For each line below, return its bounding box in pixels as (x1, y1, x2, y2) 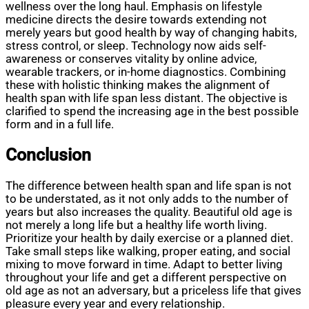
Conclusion (6, 145, 91, 166)
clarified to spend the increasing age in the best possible (6, 104, 299, 118)
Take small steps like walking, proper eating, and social (6, 244, 290, 258)
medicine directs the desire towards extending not (6, 12, 267, 26)
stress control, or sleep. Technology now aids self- (6, 39, 266, 52)
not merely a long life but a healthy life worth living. (6, 218, 267, 232)
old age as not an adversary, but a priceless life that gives (6, 283, 301, 297)
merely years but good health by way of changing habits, (6, 26, 297, 39)
